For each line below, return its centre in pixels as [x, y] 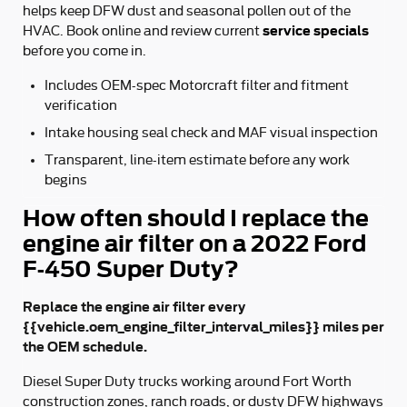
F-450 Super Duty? [131, 269]
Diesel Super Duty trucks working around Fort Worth [187, 382]
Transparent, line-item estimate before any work [197, 160]
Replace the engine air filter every [134, 307]
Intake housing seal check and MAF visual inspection [211, 133]
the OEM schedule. [85, 347]
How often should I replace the [196, 218]
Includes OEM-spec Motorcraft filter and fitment [197, 85]
